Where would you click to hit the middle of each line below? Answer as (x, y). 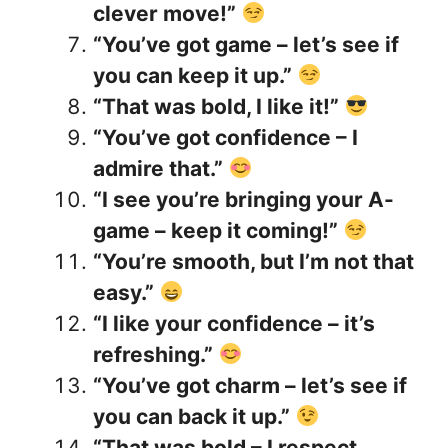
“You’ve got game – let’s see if (246, 45)
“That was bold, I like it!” (216, 107)
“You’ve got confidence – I (225, 138)
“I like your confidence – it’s (234, 324)
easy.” (123, 293)
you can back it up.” (191, 417)
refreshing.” (153, 355)
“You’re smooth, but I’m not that (253, 262)
